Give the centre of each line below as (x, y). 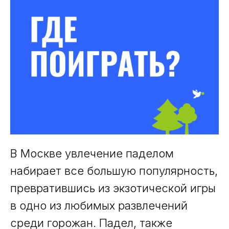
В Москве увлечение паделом (92, 153)
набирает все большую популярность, (114, 171)
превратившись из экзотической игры (113, 188)
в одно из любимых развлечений (99, 205)
